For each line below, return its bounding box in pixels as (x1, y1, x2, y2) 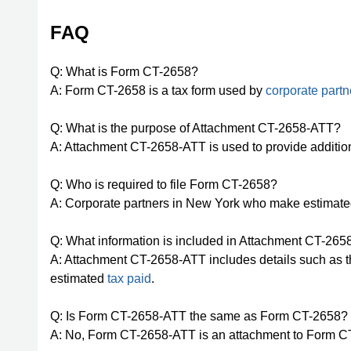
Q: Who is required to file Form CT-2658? (50, 178, 277, 191)
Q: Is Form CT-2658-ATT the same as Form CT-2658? (50, 309, 348, 323)
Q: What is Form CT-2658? (50, 65, 198, 78)
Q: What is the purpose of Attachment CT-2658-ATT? (50, 121, 341, 135)
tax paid (107, 272, 151, 285)
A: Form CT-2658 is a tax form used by (50, 84, 266, 97)
